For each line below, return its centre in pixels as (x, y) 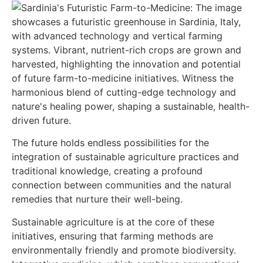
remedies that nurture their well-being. (97, 199)
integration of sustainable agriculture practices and (125, 157)
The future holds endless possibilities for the (110, 143)
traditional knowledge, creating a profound (107, 171)
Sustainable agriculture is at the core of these (113, 222)
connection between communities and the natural (122, 185)
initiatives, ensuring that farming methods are (112, 236)
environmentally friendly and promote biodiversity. (124, 250)
